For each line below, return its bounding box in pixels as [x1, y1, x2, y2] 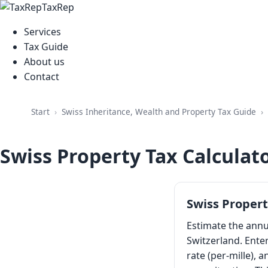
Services [24, 25, 61, 38]
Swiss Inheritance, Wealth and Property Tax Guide [62, 105, 256, 117]
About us [24, 55, 65, 68]
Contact [24, 70, 59, 83]
